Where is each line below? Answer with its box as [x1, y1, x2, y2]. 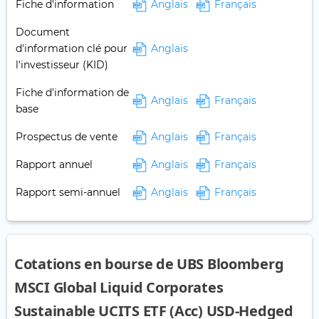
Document [16, 26, 70, 39]
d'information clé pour [16, 42, 127, 56]
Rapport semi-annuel [16, 186, 120, 199]
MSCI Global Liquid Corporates [14, 278, 224, 298]
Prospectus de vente [16, 130, 117, 144]
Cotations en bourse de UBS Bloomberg [14, 254, 284, 274]
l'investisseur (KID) [16, 58, 108, 72]
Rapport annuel [16, 158, 93, 172]
